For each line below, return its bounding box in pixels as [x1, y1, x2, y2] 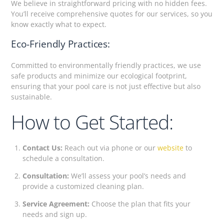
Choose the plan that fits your [89, 198, 190, 208]
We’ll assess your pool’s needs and [68, 170, 186, 180]
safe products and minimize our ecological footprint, [11, 70, 187, 80]
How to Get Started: [11, 108, 173, 135]
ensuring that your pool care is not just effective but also [11, 81, 201, 91]
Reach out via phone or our [62, 142, 157, 152]
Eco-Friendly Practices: [11, 37, 110, 50]
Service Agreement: [22, 198, 89, 208]
